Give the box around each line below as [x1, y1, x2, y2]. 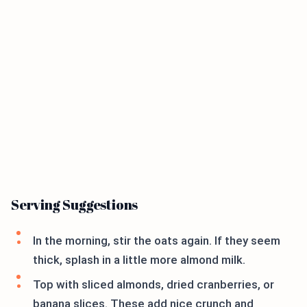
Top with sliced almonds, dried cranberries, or [33, 278, 274, 292]
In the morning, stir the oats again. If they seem [33, 234, 280, 248]
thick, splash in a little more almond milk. [33, 253, 245, 267]
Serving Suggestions [11, 195, 138, 214]
